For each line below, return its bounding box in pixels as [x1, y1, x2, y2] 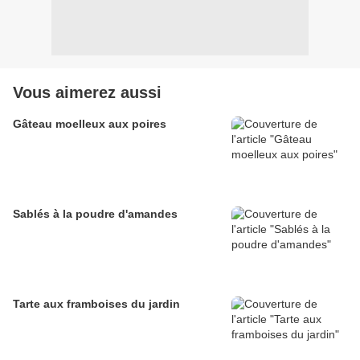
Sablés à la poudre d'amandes [13, 207, 178, 221]
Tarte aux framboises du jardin [13, 297, 180, 311]
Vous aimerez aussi [13, 84, 162, 102]
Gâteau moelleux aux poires [13, 117, 166, 131]
